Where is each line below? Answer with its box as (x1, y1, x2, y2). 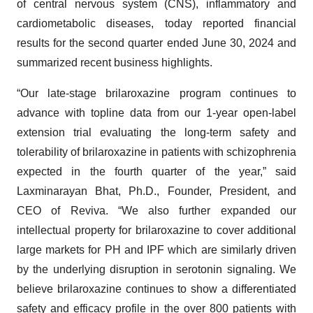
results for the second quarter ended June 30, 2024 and (17, 37, 296, 49)
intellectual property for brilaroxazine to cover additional (17, 224, 296, 236)
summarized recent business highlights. (17, 57, 212, 68)
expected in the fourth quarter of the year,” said (17, 166, 296, 177)
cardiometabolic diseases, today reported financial (17, 17, 296, 29)
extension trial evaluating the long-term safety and (17, 126, 296, 138)
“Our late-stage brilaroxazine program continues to (17, 87, 296, 99)
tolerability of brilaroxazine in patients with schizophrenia (17, 146, 296, 158)
